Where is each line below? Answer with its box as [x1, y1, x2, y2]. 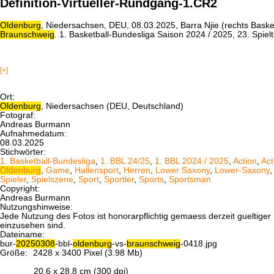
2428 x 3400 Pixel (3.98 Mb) [31, 248, 143, 257]
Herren [124, 165, 150, 175]
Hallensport [75, 165, 119, 175]
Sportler [104, 174, 134, 184]
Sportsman [169, 174, 211, 184]
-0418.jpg [180, 239, 217, 248]
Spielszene [31, 174, 73, 184]
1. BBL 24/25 [100, 156, 150, 166]
